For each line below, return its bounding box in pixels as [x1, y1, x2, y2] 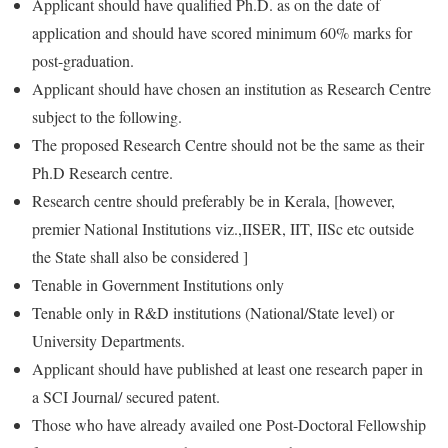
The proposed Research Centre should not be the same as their [32, 133, 424, 155]
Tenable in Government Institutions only [32, 273, 284, 295]
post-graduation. [32, 49, 134, 71]
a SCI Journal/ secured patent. [32, 385, 220, 407]
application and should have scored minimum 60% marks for [32, 21, 412, 43]
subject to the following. [32, 105, 182, 127]
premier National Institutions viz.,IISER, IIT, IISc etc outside [32, 217, 414, 239]
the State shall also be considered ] [32, 245, 248, 267]
